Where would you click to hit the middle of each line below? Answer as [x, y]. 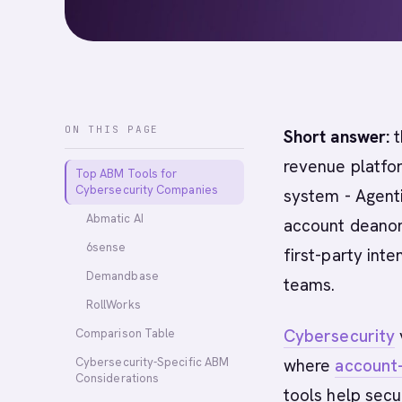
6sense [106, 247]
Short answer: [337, 137]
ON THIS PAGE [112, 129]
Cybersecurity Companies [147, 190]
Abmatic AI [115, 218]
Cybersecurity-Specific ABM [153, 362]
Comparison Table [126, 333]
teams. [310, 285]
